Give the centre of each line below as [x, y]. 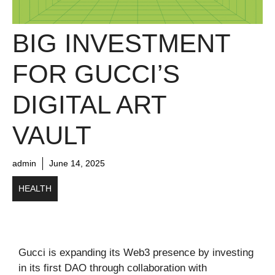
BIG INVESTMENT [121, 43]
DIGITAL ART [89, 104]
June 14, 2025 [77, 163]
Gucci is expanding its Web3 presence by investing [136, 252]
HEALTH [35, 188]
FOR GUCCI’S [96, 74]
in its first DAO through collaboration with [113, 268]
